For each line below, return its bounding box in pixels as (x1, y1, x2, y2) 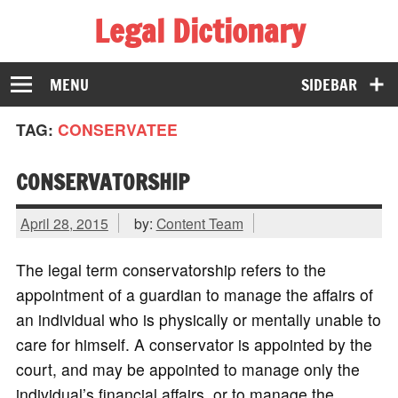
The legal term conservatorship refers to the (15, 259, 326, 282)
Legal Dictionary (93, 8, 305, 53)
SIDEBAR (301, 73, 358, 96)
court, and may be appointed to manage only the (15, 358, 360, 381)
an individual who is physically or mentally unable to (15, 308, 381, 331)
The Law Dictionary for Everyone (15, 49, 248, 72)
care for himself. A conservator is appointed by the (15, 333, 372, 356)
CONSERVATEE (57, 118, 178, 141)
